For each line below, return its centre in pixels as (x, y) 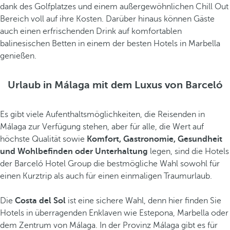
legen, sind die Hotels (188, 151)
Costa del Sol (40, 201)
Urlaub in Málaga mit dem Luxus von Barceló (115, 85)
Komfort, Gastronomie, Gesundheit (155, 139)
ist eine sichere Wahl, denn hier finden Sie (143, 201)
